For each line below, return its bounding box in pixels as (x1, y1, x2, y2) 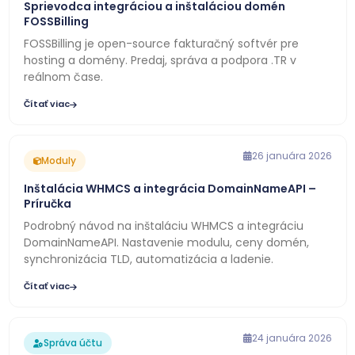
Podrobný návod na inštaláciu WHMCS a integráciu (23, 218, 303, 234)
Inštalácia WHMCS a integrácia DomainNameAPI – (23, 181, 316, 197)
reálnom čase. (23, 69, 103, 85)
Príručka (23, 196, 71, 212)
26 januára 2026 (251, 149, 332, 162)
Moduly (40, 154, 76, 167)
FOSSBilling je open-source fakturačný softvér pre (23, 36, 299, 52)
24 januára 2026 (251, 331, 332, 345)
